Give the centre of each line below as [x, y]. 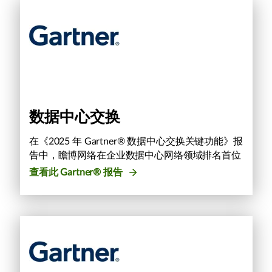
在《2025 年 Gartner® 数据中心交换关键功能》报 [136, 141]
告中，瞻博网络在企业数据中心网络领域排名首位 [135, 155]
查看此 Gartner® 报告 [77, 172]
